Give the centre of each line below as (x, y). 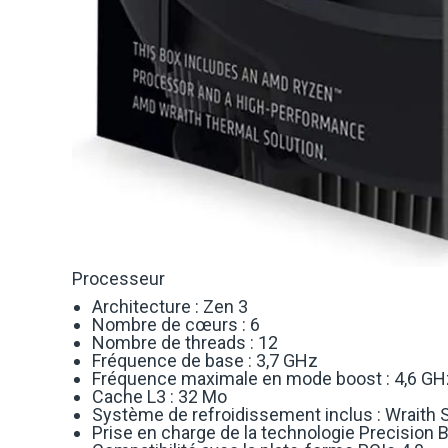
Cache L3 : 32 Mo (159, 397)
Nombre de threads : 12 (185, 343)
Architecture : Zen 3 (170, 307)
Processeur (118, 279)
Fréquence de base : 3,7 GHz (205, 361)
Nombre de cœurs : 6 (176, 325)
